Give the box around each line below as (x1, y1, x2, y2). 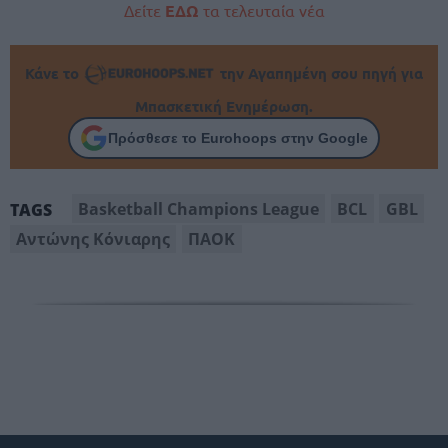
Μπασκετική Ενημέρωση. (135, 96, 313, 117)
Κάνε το (25, 63, 84, 84)
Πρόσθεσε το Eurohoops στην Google (108, 129, 368, 146)
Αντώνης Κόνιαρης (16, 227, 171, 250)
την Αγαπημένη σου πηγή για (215, 63, 423, 84)
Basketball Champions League (78, 197, 320, 220)
